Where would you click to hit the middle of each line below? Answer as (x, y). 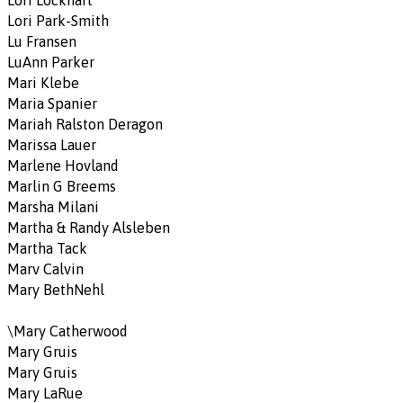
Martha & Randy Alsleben (89, 228)
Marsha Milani (53, 207)
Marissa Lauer (52, 145)
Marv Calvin (45, 269)
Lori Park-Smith (58, 21)
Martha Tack (47, 248)
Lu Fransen (42, 41)
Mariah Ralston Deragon (85, 124)
